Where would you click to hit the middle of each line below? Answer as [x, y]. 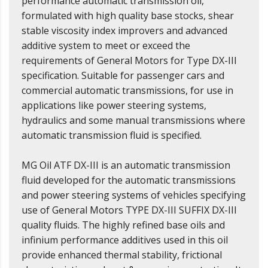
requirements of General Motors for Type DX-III [129, 61]
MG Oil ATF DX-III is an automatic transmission [126, 165]
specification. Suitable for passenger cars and [123, 76]
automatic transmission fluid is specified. [112, 135]
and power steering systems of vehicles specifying [134, 195]
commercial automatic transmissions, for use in [127, 91]
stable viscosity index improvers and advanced [124, 31]
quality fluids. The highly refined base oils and [123, 225]
